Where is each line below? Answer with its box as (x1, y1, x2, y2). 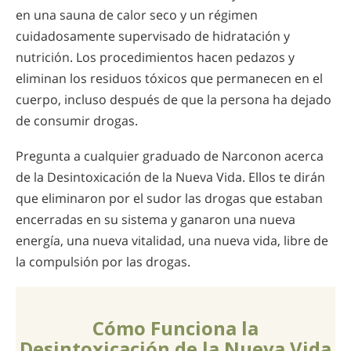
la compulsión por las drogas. (16, 253, 190, 271)
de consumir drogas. (16, 112, 138, 130)
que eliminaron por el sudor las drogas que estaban (16, 190, 323, 208)
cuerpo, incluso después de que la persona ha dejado (16, 91, 331, 109)
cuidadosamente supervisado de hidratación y (16, 27, 290, 45)
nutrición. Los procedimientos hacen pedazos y (16, 49, 295, 67)
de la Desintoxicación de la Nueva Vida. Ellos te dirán (16, 168, 325, 186)
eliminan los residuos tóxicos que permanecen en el (16, 70, 323, 88)
